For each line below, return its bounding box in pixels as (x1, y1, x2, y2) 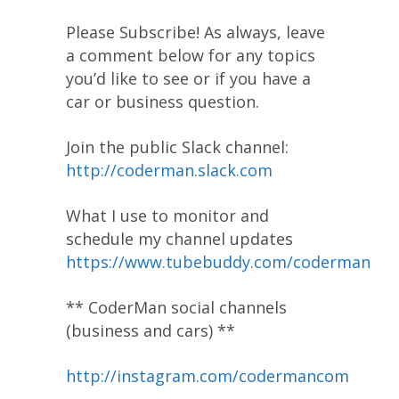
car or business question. (66, 90, 259, 112)
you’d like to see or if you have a (66, 67, 311, 89)
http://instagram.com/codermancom (66, 364, 349, 387)
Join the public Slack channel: (66, 135, 289, 158)
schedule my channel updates (66, 227, 293, 249)
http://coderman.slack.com (66, 159, 273, 181)
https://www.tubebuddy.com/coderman (66, 250, 370, 273)
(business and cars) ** (66, 319, 235, 341)
